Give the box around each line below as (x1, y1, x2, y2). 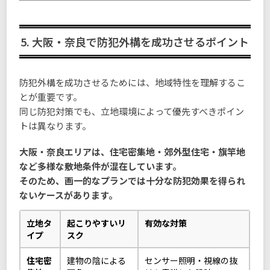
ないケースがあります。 (19, 189, 118, 202)
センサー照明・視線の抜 (145, 254, 238, 266)
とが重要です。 (19, 90, 83, 104)
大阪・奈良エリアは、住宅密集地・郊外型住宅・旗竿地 (19, 145, 246, 159)
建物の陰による (67, 254, 127, 266)
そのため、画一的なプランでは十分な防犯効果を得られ (19, 174, 246, 187)
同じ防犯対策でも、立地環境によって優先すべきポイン (19, 105, 245, 118)
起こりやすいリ (67, 216, 127, 229)
